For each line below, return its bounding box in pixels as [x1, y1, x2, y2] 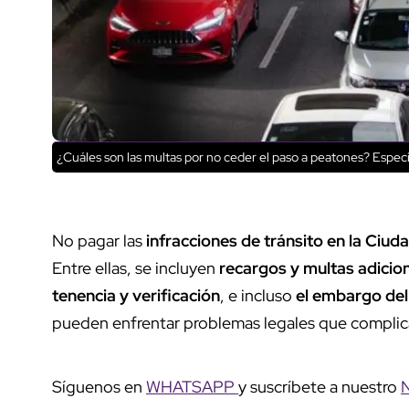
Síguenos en [52, 375, 146, 397]
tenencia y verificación [52, 284, 220, 306]
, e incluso [220, 284, 296, 306]
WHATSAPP [146, 375, 238, 397]
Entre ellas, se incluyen [52, 257, 219, 278]
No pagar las [52, 229, 146, 251]
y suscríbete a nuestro [238, 375, 401, 397]
